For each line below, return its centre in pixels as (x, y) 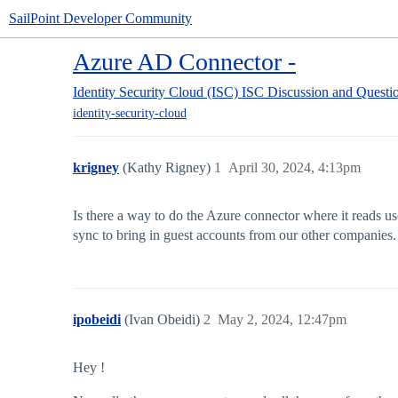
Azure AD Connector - (184, 62)
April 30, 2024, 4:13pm (295, 168)
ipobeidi (97, 320)
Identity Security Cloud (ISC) (155, 92)
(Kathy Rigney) (168, 168)
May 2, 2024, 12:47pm (282, 320)
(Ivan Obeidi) (164, 320)
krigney (96, 168)
